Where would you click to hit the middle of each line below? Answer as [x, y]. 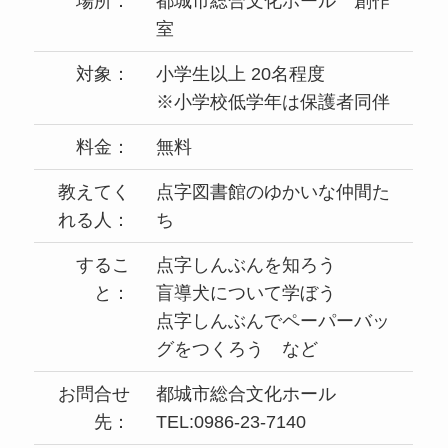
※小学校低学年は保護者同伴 [273, 102]
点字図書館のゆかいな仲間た [273, 192]
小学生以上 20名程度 [241, 74]
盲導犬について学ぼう [246, 293]
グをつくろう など [237, 349]
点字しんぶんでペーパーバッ [273, 321]
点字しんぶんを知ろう [246, 265]
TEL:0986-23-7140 [231, 422]
